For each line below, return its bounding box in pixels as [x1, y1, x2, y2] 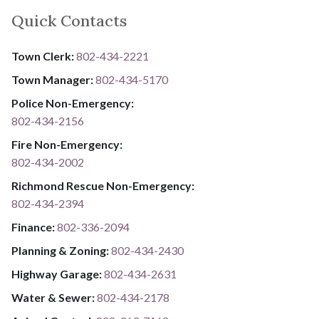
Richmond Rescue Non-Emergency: [11, 179, 194, 193]
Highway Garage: [11, 267, 104, 281]
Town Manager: [11, 73, 95, 87]
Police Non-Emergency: [11, 96, 134, 110]
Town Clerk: [11, 49, 76, 63]
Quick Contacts [11, 11, 127, 31]
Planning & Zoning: [11, 244, 111, 258]
